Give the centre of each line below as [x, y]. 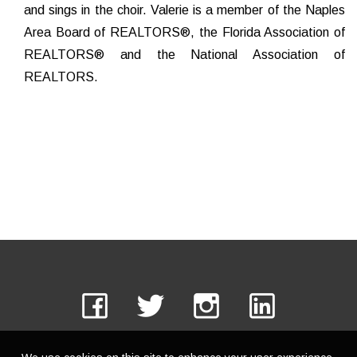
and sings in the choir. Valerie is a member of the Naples [184, 10]
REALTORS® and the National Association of [184, 55]
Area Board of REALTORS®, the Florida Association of [184, 32]
